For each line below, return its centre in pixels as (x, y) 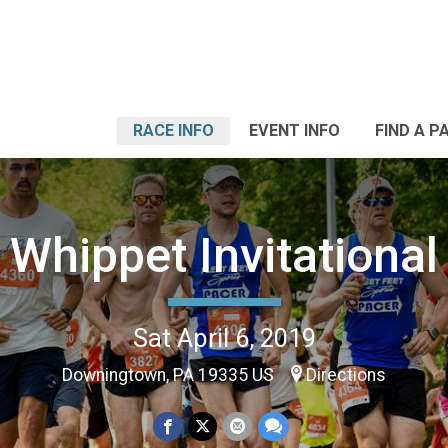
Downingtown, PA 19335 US (170, 374)
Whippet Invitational (224, 255)
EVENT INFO (294, 130)
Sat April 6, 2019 (224, 337)
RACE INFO (173, 130)
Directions (346, 374)
